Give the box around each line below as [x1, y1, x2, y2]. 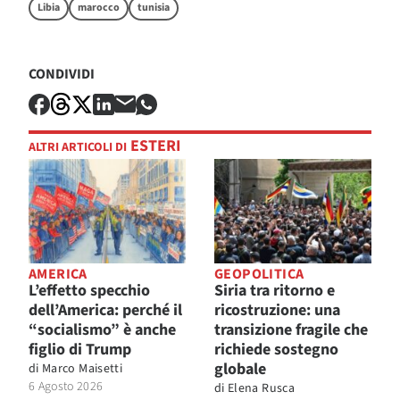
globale [214, 358, 266, 381]
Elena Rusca [228, 379, 295, 398]
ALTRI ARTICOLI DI [29, 138, 127, 157]
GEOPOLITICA [214, 264, 304, 285]
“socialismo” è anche [29, 319, 176, 342]
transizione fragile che [214, 319, 368, 342]
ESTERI [127, 135, 180, 158]
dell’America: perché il [29, 299, 182, 322]
